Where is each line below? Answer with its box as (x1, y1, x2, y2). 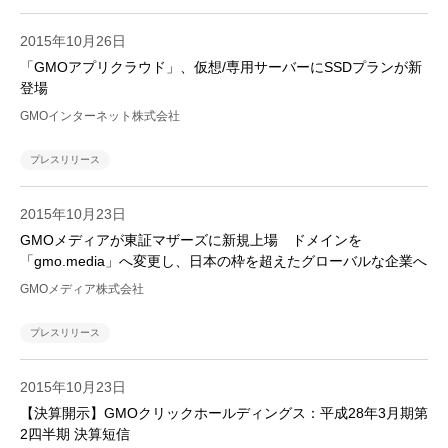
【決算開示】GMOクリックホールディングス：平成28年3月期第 (20, 405, 428, 422)
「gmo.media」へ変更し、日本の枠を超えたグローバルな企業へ (20, 253, 427, 270)
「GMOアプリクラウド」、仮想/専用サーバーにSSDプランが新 (20, 59, 422, 76)
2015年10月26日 (20, 33, 126, 50)
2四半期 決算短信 (20, 426, 130, 443)
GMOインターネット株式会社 (20, 109, 180, 124)
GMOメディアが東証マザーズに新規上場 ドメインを (20, 232, 362, 249)
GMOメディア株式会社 (20, 282, 144, 297)
